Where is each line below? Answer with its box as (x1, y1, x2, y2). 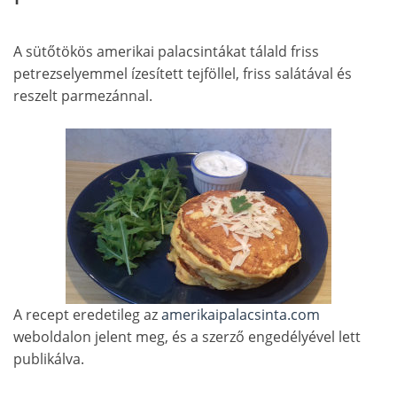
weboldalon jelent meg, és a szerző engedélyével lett (13, 327, 361, 347)
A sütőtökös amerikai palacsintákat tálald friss (13, 42, 319, 62)
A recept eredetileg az (13, 305, 161, 325)
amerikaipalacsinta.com (161, 305, 320, 325)
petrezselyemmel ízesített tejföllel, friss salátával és (13, 64, 352, 84)
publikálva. (13, 349, 84, 370)
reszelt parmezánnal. (13, 86, 152, 106)
